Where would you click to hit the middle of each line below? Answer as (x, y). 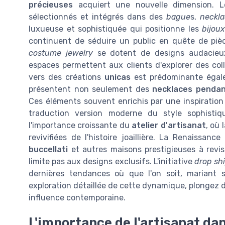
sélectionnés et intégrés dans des (98, 17)
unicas (118, 77)
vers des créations (67, 77)
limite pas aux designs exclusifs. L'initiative (111, 162)
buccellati (48, 150)
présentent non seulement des (91, 89)
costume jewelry (61, 53)
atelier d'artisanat (169, 126)
